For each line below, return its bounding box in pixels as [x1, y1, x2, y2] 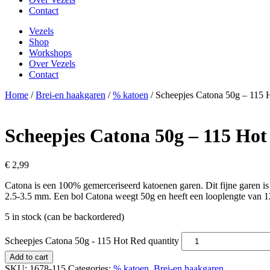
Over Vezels [29, 58, 75, 69]
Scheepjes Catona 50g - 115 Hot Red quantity [5, 236, 179, 246]
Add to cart [10, 253, 48, 262]
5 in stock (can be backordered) [5, 212, 124, 222]
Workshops [29, 48, 72, 58]
